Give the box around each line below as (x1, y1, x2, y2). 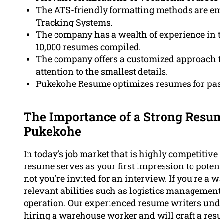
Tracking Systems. (36, 16, 112, 28)
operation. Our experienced (24, 197, 138, 209)
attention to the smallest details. (36, 65, 168, 78)
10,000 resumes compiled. (36, 41, 141, 53)
